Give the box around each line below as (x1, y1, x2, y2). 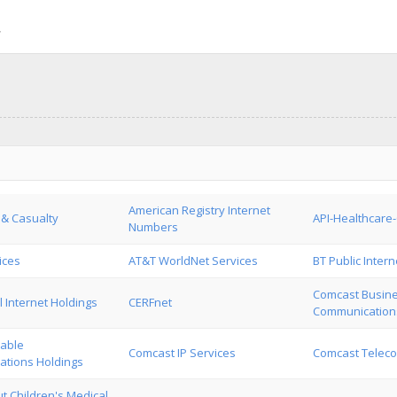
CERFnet (128, 294, 172, 310)
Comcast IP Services (128, 345, 236, 361)
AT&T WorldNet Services (128, 253, 258, 269)
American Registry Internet (128, 202, 270, 218)
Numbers (128, 219, 178, 235)
